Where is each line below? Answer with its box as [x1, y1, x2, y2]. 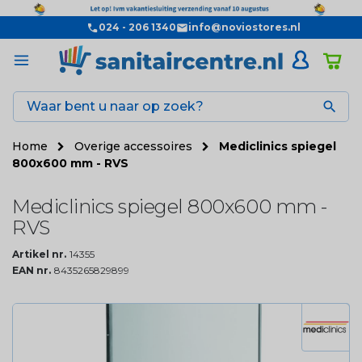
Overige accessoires [74, 138, 196, 154]
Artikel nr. [12, 247, 66, 260]
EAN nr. [12, 263, 51, 276]
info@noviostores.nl [187, 21, 301, 33]
